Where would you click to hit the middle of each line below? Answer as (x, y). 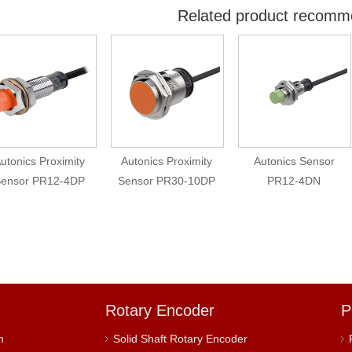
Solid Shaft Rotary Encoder (180, 339)
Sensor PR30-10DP (167, 181)
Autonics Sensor (294, 161)
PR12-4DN (294, 181)
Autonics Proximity (167, 161)
